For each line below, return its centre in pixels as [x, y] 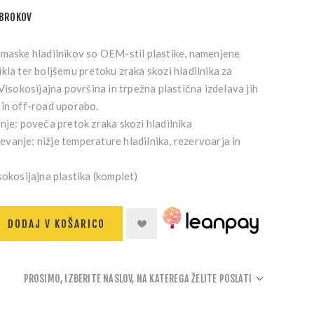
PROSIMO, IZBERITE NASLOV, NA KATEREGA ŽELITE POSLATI [137, 279]
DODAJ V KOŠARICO [56, 224]
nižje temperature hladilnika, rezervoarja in [138, 141]
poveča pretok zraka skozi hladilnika [105, 123]
